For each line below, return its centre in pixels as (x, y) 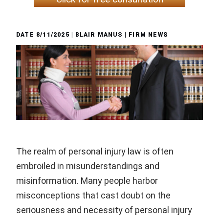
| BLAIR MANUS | (99, 35)
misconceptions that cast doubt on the (93, 196)
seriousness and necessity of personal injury (104, 210)
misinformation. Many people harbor (87, 181)
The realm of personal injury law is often (95, 152)
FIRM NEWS (148, 35)
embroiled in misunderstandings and (88, 166)
